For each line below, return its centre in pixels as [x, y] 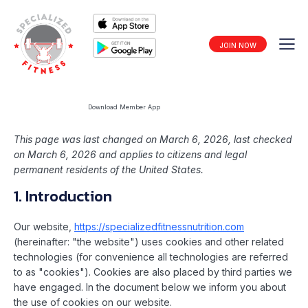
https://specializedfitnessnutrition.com [159, 227]
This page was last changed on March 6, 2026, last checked [153, 140]
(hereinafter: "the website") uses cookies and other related [149, 242]
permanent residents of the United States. [109, 170]
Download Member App [124, 107]
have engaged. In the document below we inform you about [150, 287]
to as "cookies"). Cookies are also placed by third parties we [153, 272]
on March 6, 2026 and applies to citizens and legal [130, 155]
